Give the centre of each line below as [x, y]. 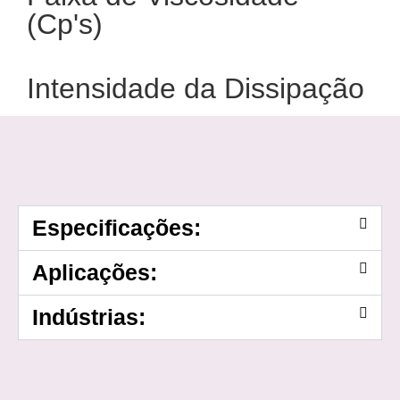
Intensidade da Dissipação [196, 89]
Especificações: [117, 228]
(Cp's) [65, 25]
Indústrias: [89, 317]
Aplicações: [95, 273]
